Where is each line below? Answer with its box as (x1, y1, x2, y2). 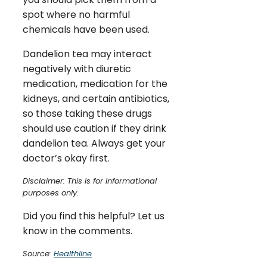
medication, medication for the (23, 76, 167, 91)
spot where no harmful (23, 7, 130, 21)
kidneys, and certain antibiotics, (23, 91, 169, 105)
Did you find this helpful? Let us (23, 209, 164, 223)
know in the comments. (23, 223, 132, 238)
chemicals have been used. (23, 22, 150, 36)
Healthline (54, 247, 92, 259)
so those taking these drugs (23, 106, 152, 120)
